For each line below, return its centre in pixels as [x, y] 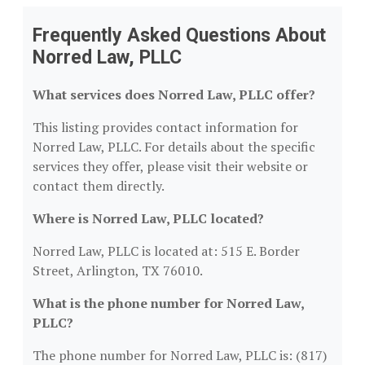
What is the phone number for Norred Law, [168, 303]
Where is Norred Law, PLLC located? [148, 218]
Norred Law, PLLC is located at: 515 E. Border [166, 251]
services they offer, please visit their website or [170, 166]
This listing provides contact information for [165, 127]
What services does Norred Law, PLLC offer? [174, 95]
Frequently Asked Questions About [179, 35]
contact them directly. [99, 186]
